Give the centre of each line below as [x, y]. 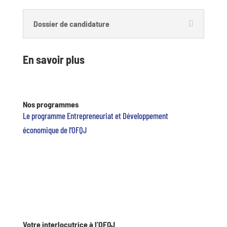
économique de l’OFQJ [54, 129]
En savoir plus [53, 59]
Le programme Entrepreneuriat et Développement [95, 115]
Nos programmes [50, 104]
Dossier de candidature [71, 23]
